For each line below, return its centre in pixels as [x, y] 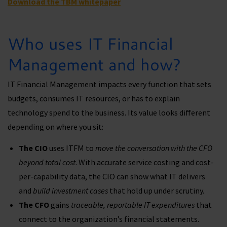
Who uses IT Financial [90, 43]
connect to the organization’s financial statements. [109, 219]
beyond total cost [47, 162]
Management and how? [97, 64]
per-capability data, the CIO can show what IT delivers [112, 177]
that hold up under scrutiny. [157, 191]
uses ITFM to [71, 148]
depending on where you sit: [56, 126]
